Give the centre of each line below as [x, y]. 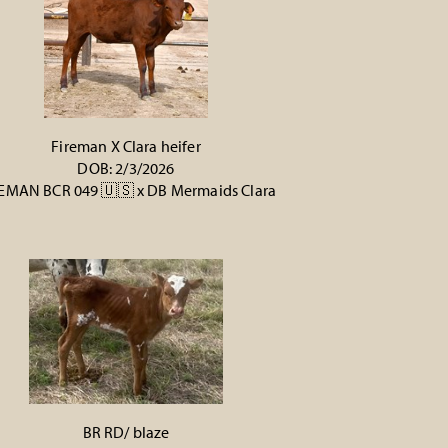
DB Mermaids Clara [212, 190]
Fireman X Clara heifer [126, 146]
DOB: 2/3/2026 [126, 168]
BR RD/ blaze [126, 432]
